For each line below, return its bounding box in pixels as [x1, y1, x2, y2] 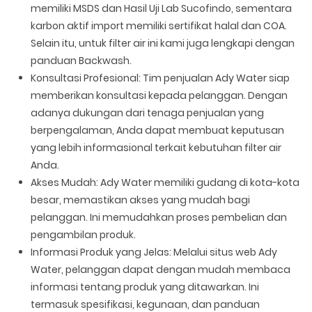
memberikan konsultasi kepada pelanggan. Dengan [31, 88, 288, 102]
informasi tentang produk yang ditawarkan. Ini [31, 279, 260, 294]
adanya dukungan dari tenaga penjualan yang [31, 105, 265, 120]
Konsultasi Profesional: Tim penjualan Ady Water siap [31, 70, 290, 85]
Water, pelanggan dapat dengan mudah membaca [31, 262, 291, 276]
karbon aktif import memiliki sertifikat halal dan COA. [31, 18, 288, 33]
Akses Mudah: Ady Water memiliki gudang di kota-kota [31, 175, 300, 189]
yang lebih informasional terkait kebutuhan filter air [31, 140, 282, 155]
